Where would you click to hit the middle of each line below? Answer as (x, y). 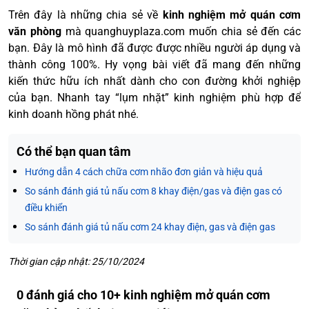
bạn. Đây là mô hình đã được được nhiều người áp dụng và (154, 48)
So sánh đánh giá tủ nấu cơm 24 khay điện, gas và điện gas (150, 227)
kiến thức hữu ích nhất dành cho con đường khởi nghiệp (154, 81)
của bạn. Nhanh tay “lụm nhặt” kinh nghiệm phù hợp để (154, 97)
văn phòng (37, 31)
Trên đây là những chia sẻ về (83, 14)
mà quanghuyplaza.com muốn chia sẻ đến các (183, 31)
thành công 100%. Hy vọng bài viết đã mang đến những (154, 64)
